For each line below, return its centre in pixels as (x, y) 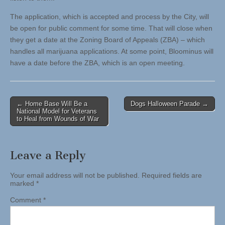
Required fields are (172, 176)
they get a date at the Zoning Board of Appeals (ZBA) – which (107, 40)
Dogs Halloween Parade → (170, 104)
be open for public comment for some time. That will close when (111, 28)
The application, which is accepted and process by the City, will (109, 17)
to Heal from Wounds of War (58, 119)
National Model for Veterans (57, 111)
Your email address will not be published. (75, 176)
